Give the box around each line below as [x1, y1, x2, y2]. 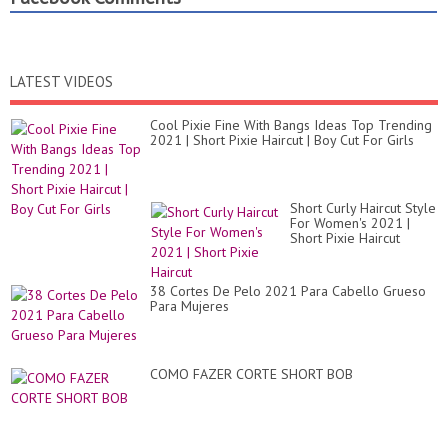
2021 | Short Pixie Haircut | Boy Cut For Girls [150, 131, 414, 149]
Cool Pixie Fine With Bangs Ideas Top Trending [150, 116, 432, 134]
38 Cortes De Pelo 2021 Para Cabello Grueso [150, 282, 426, 300]
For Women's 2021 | [290, 214, 410, 232]
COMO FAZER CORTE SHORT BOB [150, 365, 353, 383]
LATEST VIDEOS [10, 72, 113, 91]
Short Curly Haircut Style [290, 199, 436, 217]
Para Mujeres [150, 297, 229, 315]
